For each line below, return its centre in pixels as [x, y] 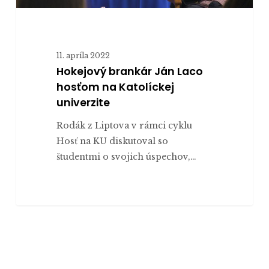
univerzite [83, 103]
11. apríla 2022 [83, 56]
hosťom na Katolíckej [115, 87]
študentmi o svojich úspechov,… [126, 157]
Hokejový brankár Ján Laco [129, 72]
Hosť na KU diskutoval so [112, 141]
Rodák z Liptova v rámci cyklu [124, 126]
